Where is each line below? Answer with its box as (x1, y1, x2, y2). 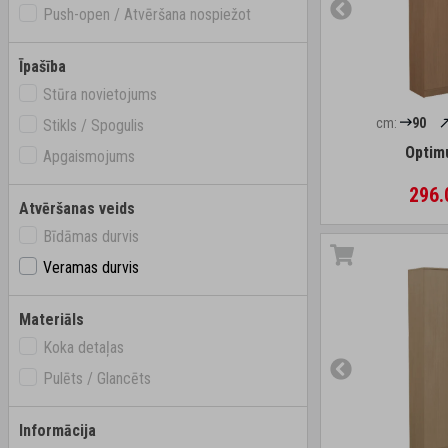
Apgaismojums (43, 147, 135, 166)
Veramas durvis (43, 258, 139, 277)
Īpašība (19, 57, 66, 76)
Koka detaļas (43, 338, 124, 357)
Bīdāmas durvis (43, 227, 139, 246)
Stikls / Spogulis (43, 116, 144, 135)
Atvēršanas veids (19, 199, 135, 218)
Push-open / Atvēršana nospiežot (43, 5, 251, 24)
